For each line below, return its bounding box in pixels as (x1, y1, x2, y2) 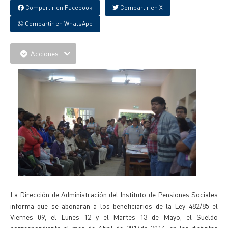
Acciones (27, 49, 62, 58)
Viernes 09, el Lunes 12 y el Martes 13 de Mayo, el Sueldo (10, 212, 218, 221)
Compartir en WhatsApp (23, 20, 93, 27)
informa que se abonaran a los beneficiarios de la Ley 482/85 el (10, 201, 218, 210)
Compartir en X (119, 4, 163, 11)
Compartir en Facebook (24, 4, 92, 11)
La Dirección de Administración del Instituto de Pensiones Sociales (10, 190, 218, 199)
